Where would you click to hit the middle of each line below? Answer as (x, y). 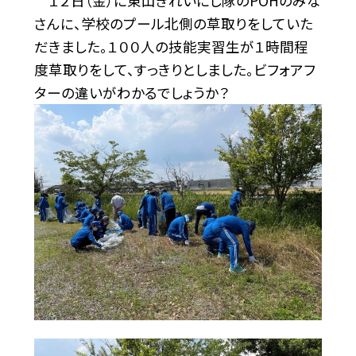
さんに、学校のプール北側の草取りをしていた (173, 23)
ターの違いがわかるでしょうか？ (131, 92)
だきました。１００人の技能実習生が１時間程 (171, 46)
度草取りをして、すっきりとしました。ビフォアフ (174, 69)
